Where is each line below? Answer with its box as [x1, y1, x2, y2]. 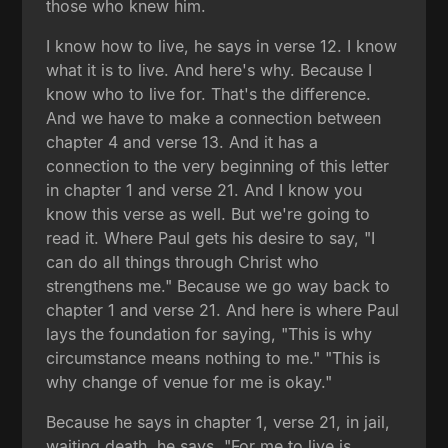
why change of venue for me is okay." [46, 371, 333, 392]
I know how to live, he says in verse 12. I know [46, 35, 398, 56]
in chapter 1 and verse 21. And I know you [46, 179, 363, 200]
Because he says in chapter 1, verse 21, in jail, [46, 411, 391, 432]
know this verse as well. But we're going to [46, 203, 371, 224]
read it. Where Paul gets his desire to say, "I [46, 227, 376, 248]
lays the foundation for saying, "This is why [46, 323, 373, 344]
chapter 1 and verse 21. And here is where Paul [46, 299, 400, 320]
